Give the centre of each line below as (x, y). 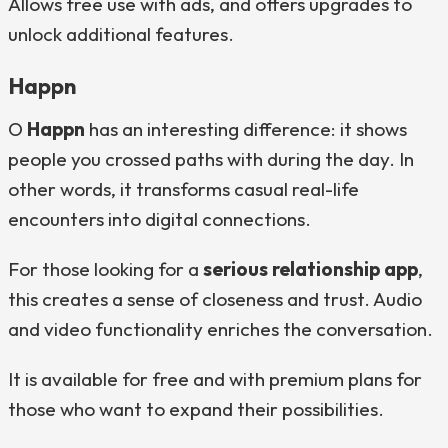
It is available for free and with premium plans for (215, 379)
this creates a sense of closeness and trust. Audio (215, 299)
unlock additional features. (121, 34)
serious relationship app (310, 269)
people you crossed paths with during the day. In (211, 159)
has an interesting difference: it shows (246, 129)
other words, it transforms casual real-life (183, 189)
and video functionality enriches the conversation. (220, 329)
